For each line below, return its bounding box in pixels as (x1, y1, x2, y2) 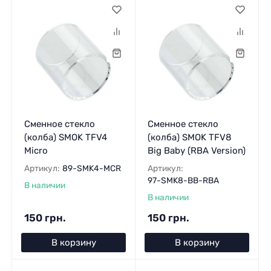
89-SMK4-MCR (62, 163, 121, 174)
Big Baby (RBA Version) (147, 145, 246, 157)
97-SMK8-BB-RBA (147, 175, 219, 186)
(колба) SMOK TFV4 (24, 132, 107, 143)
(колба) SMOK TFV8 (147, 132, 232, 143)
